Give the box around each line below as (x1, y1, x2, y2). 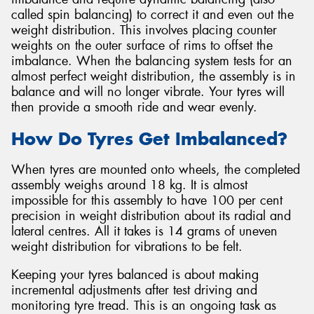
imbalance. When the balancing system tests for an (11, 53, 292, 70)
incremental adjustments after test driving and (11, 281, 257, 299)
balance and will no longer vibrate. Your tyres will (11, 83, 285, 101)
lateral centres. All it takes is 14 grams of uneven (11, 223, 278, 240)
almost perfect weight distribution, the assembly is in (11, 68, 296, 86)
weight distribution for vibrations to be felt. (11, 238, 243, 256)
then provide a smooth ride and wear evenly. (11, 99, 257, 116)
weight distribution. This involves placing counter (11, 22, 277, 39)
